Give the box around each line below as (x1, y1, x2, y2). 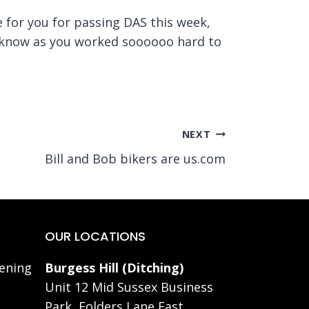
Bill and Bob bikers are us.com (45, 150, 226, 168)
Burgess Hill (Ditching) (45, 259, 183, 277)
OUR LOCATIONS (45, 228, 146, 246)
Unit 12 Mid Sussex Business (45, 279, 213, 296)
